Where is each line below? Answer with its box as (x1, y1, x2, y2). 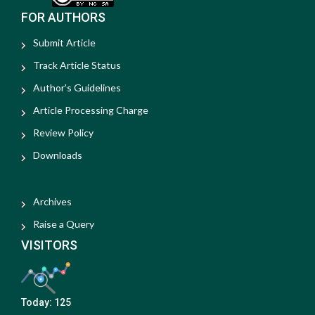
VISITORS (21, 238, 77, 252)
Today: (21, 296, 54, 308)
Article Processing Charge (33, 104, 148, 116)
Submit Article (33, 37, 96, 49)
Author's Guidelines (33, 82, 121, 94)
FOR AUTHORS (21, 10, 105, 25)
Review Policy (33, 127, 94, 139)
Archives (33, 195, 72, 207)
